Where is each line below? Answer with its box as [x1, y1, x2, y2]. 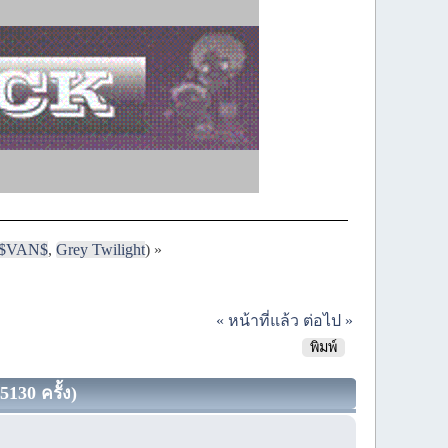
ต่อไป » [302, 311, 353, 329]
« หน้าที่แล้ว [215, 311, 299, 329]
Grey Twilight [55, 240, 145, 258]
